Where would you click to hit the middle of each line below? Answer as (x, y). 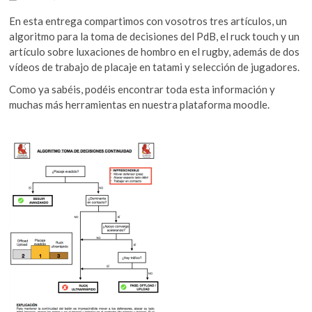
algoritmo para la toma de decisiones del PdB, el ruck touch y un (155, 36)
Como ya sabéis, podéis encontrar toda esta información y (142, 89)
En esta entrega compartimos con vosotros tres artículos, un (148, 21)
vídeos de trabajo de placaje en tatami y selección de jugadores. (155, 67)
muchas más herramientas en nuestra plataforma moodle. (140, 104)
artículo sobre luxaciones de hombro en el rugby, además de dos (155, 51)
